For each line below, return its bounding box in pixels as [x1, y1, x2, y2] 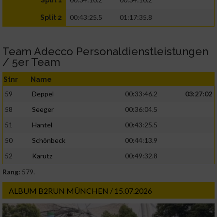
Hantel [32, 121, 52, 129]
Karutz [32, 152, 52, 160]
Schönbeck [32, 136, 65, 145]
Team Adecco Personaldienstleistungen [2, 45, 208, 58]
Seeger [32, 105, 54, 114]
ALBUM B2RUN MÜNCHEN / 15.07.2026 [9, 186, 152, 196]
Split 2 [40, 14, 62, 22]
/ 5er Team [2, 56, 60, 69]
